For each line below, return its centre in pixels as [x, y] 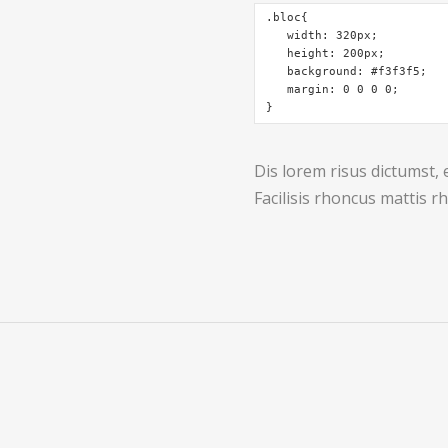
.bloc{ [287, 18]
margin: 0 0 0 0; [333, 90]
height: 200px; [326, 54]
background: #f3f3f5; [347, 72]
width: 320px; [322, 36]
